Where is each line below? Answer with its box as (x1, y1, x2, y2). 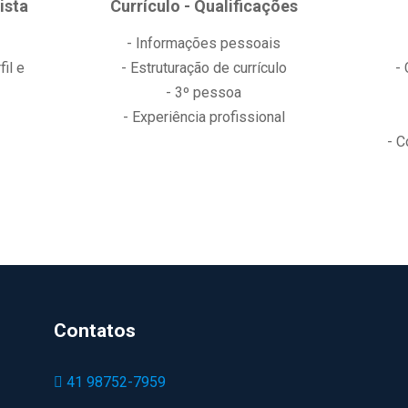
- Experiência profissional (122, 108, 285, 126)
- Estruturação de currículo (120, 59, 287, 76)
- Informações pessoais (127, 35, 281, 52)
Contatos (54, 320, 137, 342)
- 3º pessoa (166, 84, 242, 101)
